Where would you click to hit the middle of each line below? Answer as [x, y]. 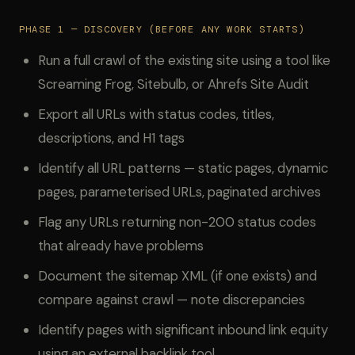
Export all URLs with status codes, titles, [156, 114]
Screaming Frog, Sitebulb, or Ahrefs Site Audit [174, 84]
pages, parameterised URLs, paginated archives [179, 192]
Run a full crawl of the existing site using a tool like [184, 60]
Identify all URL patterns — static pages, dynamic [183, 168]
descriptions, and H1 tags [111, 138]
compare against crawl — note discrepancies [172, 300]
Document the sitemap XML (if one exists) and [177, 276]
